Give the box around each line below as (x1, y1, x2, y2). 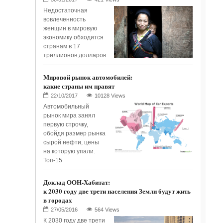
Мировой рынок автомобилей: (43, 72, 132, 82)
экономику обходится (43, 34, 104, 41)
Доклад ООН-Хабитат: (43, 177, 110, 187)
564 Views (94, 207, 119, 213)
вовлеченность (43, 16, 86, 23)
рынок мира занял (43, 112, 95, 119)
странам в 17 (43, 43, 80, 50)
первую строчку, (43, 121, 88, 128)
